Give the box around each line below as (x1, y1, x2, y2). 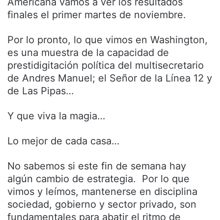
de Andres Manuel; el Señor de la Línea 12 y (7, 72, 212, 84)
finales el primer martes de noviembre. (7, 9, 186, 21)
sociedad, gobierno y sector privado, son (7, 198, 196, 211)
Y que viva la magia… (7, 110, 105, 122)
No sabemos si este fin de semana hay (7, 160, 186, 172)
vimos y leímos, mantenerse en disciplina (7, 186, 197, 198)
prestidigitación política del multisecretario (7, 59, 204, 72)
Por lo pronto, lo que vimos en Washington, (7, 34, 208, 46)
